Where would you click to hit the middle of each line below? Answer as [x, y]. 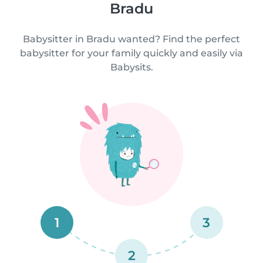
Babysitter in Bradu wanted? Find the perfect [131, 39]
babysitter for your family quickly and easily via [131, 53]
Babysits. [131, 67]
